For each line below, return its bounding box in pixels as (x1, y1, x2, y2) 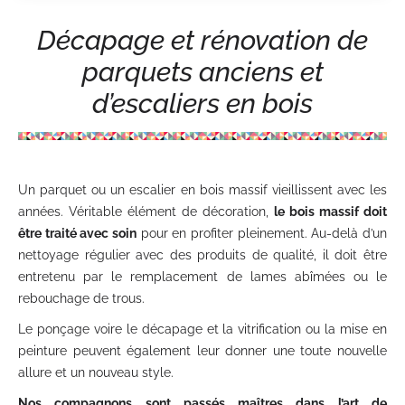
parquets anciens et (81, 56, 324, 88)
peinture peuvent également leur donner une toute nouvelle (18, 344, 387, 358)
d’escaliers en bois (92, 88, 313, 119)
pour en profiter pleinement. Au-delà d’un (137, 226, 387, 240)
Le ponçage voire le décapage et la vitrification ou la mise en (18, 322, 387, 336)
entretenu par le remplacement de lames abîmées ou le (18, 269, 387, 284)
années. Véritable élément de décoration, (18, 204, 274, 219)
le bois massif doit (274, 204, 387, 219)
